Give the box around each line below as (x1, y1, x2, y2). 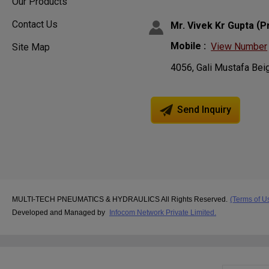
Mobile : (171, 40, 207, 52)
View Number (211, 41, 268, 53)
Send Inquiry (175, 104, 232, 116)
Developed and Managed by (12, 208, 107, 217)
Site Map (12, 41, 50, 53)
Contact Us (12, 18, 58, 30)
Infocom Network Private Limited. (109, 208, 216, 217)
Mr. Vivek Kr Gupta (171, 20, 255, 32)
